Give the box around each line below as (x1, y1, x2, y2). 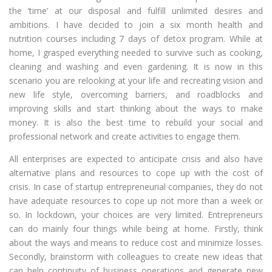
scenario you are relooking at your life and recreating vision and (9, 75, 263, 87)
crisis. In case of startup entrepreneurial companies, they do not (9, 181, 263, 193)
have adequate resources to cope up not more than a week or (9, 195, 263, 207)
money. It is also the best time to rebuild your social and (9, 117, 263, 129)
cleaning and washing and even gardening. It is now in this (9, 61, 263, 73)
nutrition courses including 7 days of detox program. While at (9, 33, 263, 45)
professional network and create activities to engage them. (9, 131, 240, 143)
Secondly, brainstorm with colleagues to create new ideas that (9, 251, 263, 263)
